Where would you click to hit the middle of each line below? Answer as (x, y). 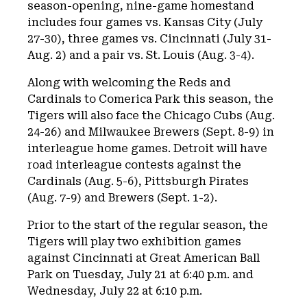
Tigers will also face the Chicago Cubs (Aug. (151, 115)
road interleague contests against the (134, 165)
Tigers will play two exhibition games (134, 242)
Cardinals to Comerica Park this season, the (150, 99)
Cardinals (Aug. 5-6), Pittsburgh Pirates (138, 181)
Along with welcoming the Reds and (129, 83)
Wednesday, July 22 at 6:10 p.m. (115, 291)
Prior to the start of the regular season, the (148, 225)
